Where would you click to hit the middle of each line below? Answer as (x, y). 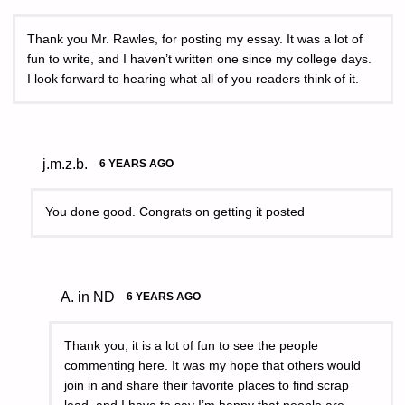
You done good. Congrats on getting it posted (175, 212)
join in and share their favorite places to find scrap (206, 385)
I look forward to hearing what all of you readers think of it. (193, 79)
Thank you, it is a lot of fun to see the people (191, 345)
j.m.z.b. (65, 163)
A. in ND (87, 297)
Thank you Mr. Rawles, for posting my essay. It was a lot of (195, 39)
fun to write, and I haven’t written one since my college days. (199, 59)
